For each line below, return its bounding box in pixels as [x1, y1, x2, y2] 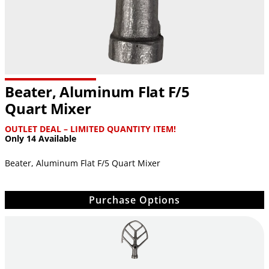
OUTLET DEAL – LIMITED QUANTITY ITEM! [5, 122, 176, 134]
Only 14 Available [5, 132, 76, 144]
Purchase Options [89, 193, 180, 207]
